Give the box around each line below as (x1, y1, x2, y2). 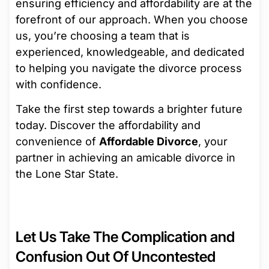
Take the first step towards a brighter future (16, 103, 243, 116)
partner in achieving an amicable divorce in (16, 151, 235, 165)
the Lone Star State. (16, 168, 118, 181)
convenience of (16, 135, 99, 148)
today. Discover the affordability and (16, 119, 201, 132)
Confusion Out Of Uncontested (16, 247, 216, 265)
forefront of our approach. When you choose (16, 13, 248, 26)
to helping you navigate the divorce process (16, 61, 242, 74)
